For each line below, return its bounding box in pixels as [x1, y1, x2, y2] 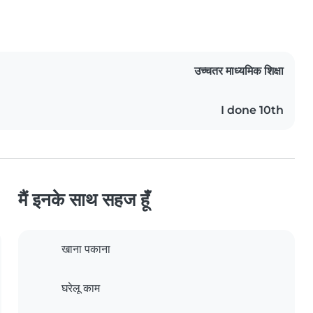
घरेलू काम [61, 282, 100, 296]
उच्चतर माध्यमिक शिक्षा [194, 64, 284, 78]
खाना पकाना [61, 242, 110, 256]
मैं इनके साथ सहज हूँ [18, 189, 150, 211]
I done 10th [221, 103, 284, 117]
